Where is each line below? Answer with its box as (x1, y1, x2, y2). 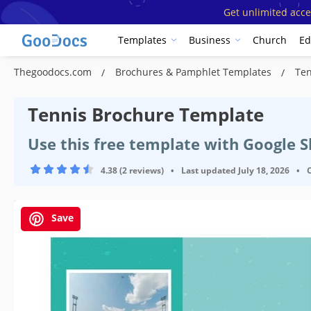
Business (189, 33, 230, 47)
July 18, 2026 (238, 164, 289, 176)
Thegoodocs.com (14, 65, 94, 78)
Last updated (181, 164, 236, 176)
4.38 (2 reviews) (101, 164, 164, 176)
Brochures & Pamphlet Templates (115, 65, 274, 78)
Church (253, 33, 287, 47)
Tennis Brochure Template (28, 101, 264, 127)
